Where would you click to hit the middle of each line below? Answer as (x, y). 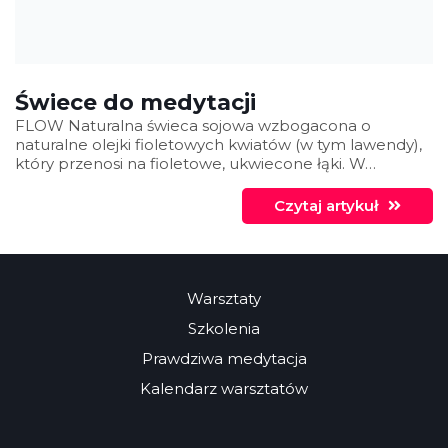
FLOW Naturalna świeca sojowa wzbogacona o (193, 126)
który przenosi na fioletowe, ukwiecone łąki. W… (195, 164)
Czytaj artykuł (326, 206)
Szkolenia (224, 329)
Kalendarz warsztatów (224, 389)
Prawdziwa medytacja (224, 359)
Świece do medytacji (135, 103)
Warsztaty (224, 299)
